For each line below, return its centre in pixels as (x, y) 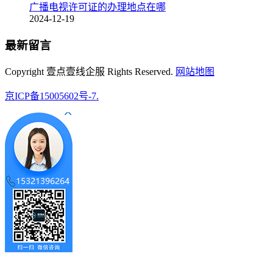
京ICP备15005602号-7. (52, 96)
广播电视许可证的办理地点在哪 (97, 7)
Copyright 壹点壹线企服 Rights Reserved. (90, 72)
